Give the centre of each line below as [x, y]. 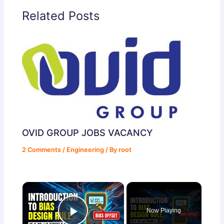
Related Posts [61, 16]
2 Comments [42, 149]
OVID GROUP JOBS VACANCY [87, 132]
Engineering [85, 149]
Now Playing [164, 211]
